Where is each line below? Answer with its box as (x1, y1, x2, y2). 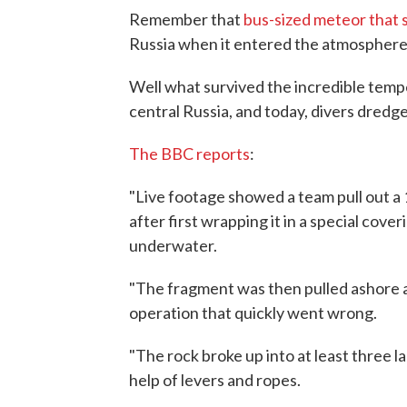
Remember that (129, 9, 243, 30)
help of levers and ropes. (129, 370, 301, 391)
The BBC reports (129, 144, 250, 164)
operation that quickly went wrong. (129, 303, 377, 323)
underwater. (129, 235, 217, 256)
